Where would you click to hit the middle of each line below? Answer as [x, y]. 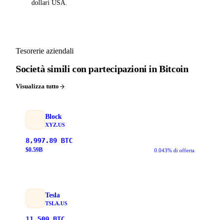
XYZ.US [55, 124]
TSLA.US [56, 203]
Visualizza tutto [37, 87]
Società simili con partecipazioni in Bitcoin [102, 69]
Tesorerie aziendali [45, 51]
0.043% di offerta [174, 150]
